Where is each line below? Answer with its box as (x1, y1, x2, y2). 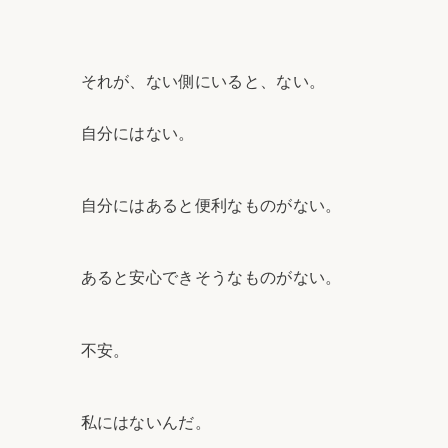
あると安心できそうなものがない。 (80, 269, 342, 287)
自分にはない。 (80, 124, 195, 142)
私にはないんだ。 (80, 413, 212, 431)
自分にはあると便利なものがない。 (80, 197, 342, 215)
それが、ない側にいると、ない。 (80, 72, 326, 90)
